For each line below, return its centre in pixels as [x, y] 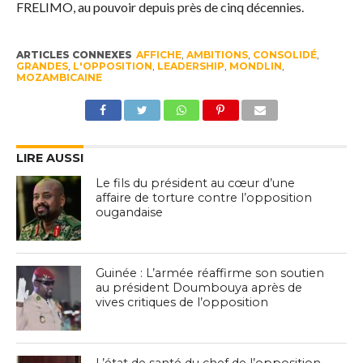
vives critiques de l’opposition [182, 303]
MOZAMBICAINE [59, 78]
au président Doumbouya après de [199, 288]
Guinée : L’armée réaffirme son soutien [210, 273]
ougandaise [130, 213]
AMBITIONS [217, 55]
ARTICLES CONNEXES [74, 55]
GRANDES [42, 66]
